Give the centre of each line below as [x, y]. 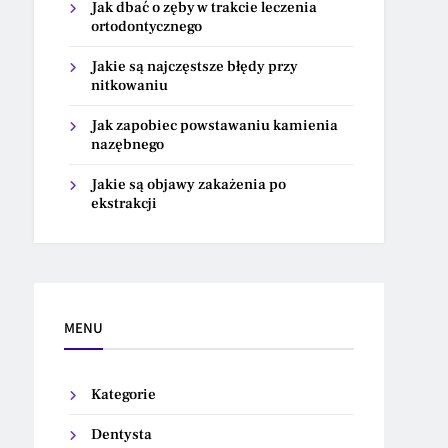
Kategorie [124, 394]
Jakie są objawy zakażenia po [189, 184]
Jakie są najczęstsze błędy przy [195, 66]
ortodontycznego [147, 26]
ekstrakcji [124, 203]
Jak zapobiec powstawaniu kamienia [215, 125]
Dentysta [122, 434]
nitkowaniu [130, 85]
